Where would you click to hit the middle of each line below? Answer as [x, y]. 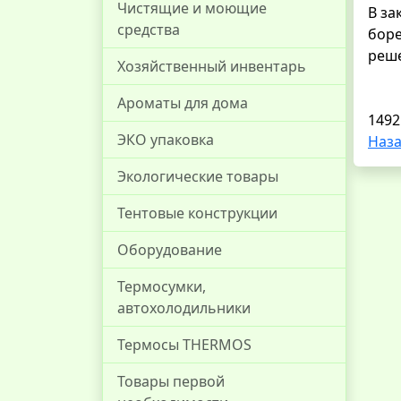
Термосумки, [162, 286]
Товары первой [171, 381]
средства [149, 30]
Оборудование [170, 250]
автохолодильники [184, 308]
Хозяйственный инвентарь [212, 66]
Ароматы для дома [183, 103]
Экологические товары [198, 176]
